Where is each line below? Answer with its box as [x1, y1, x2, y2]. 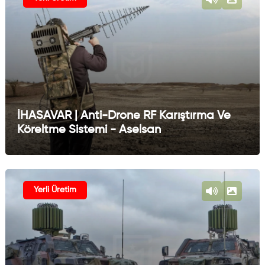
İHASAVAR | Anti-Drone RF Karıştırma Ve [17, 109, 231, 122]
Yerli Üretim [33, 185, 76, 194]
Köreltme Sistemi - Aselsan [17, 124, 161, 136]
